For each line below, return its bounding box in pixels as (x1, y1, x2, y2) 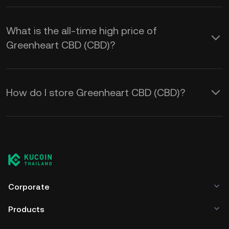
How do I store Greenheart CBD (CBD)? (6, 86, 185, 99)
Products (8, 204, 44, 214)
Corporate (8, 182, 50, 192)
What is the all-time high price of (6, 25, 157, 37)
